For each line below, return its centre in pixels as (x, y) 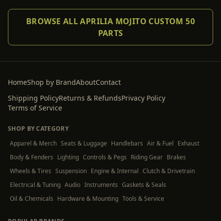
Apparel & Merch (33, 143)
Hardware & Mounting (88, 199)
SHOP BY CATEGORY (38, 129)
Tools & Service (143, 199)
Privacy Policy (143, 98)
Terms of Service (35, 108)
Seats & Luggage (84, 143)
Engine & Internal (115, 171)
